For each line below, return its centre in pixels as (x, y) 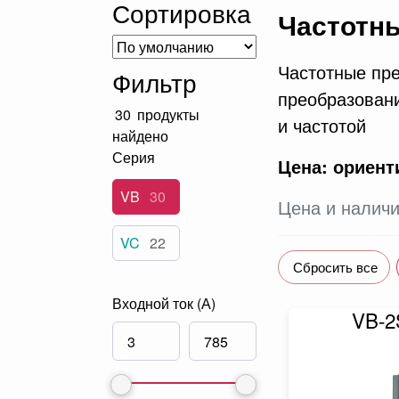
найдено (140, 136)
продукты (167, 114)
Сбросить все (335, 267)
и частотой (322, 125)
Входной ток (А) (164, 303)
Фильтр (155, 82)
